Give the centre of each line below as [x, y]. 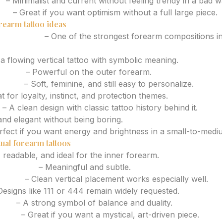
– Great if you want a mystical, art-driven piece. [109, 215]
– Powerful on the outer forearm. [87, 72]
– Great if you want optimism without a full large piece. [114, 12]
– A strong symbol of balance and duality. [93, 203]
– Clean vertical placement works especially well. [115, 179]
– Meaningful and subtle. [83, 167]
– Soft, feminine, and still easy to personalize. [108, 84]
